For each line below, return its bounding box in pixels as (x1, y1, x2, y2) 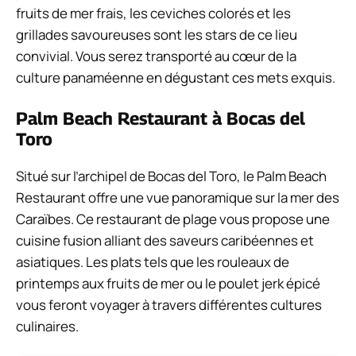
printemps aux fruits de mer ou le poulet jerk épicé (16, 274, 320, 293)
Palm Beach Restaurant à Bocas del (16, 108, 305, 130)
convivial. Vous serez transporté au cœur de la (16, 46, 296, 65)
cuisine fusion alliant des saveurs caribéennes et (16, 231, 314, 250)
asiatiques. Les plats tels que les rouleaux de (16, 253, 289, 272)
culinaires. (16, 317, 79, 336)
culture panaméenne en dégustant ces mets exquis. (16, 68, 335, 87)
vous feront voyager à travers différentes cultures (16, 296, 322, 315)
